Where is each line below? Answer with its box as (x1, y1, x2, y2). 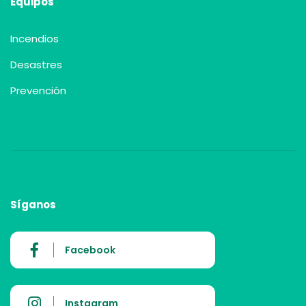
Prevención (10, 83, 66, 98)
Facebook (65, 243, 115, 257)
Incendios (10, 31, 59, 46)
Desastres (10, 57, 62, 72)
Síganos (10, 197, 56, 212)
